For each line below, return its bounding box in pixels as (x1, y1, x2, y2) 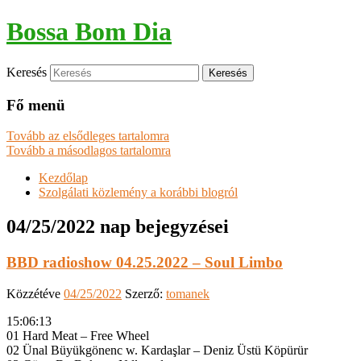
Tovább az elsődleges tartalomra (6, 129, 169, 143)
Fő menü (6, 96, 65, 114)
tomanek (166, 286, 210, 301)
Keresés (6, 64, 47, 79)
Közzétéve (6, 286, 64, 301)
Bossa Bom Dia (6, 17, 172, 47)
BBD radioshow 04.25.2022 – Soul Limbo (6, 254, 283, 272)
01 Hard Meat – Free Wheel (6, 328, 149, 342)
